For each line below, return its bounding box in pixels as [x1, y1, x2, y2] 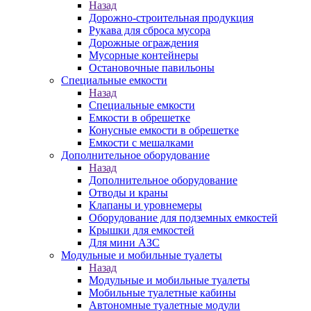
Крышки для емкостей [89, 224, 194, 236]
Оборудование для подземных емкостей [89, 212, 278, 224]
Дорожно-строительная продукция [89, 12, 253, 24]
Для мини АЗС [89, 237, 160, 249]
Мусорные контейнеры [89, 49, 199, 61]
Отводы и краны [89, 187, 168, 199]
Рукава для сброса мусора [89, 24, 210, 36]
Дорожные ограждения [89, 37, 199, 49]
